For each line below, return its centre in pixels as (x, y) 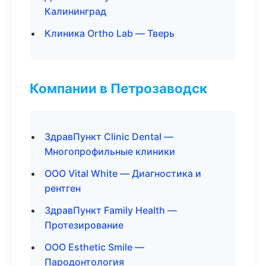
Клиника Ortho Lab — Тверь (110, 33)
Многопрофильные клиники (110, 151)
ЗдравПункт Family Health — (111, 210)
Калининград (75, 11)
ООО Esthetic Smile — (94, 247)
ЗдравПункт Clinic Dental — (109, 137)
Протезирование (84, 225)
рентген (63, 188)
